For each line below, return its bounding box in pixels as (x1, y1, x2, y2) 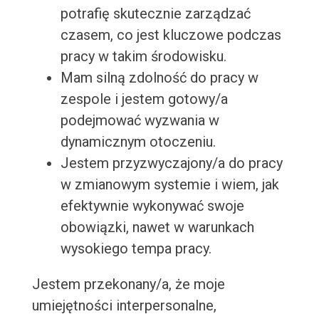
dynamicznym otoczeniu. (60, 133, 216, 151)
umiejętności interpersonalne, (31, 297, 216, 315)
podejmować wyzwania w (60, 112, 219, 130)
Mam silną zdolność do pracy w (60, 69, 258, 87)
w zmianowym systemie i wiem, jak (60, 176, 279, 194)
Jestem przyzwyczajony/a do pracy (60, 155, 283, 172)
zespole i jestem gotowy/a (60, 90, 228, 108)
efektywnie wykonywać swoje (60, 197, 244, 215)
